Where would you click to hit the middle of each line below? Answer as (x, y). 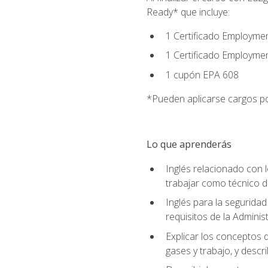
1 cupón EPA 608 (202, 75)
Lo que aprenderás (189, 144)
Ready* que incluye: (188, 12)
